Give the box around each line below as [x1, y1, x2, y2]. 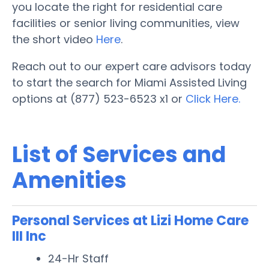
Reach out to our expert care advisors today [12, 58, 251, 74]
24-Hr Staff [48, 250, 109, 266]
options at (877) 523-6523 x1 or [12, 91, 186, 106]
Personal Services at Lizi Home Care [12, 211, 249, 230]
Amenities [12, 165, 127, 196]
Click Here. [186, 91, 240, 106]
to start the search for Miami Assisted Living [12, 74, 247, 90]
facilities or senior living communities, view [12, 15, 240, 31]
